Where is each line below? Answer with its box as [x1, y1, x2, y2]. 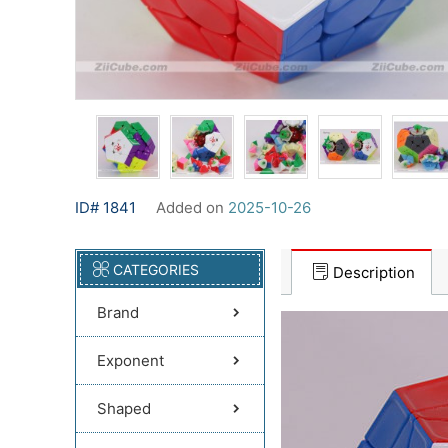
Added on [156, 198, 228, 217]
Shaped [97, 399, 151, 418]
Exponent [97, 351, 164, 370]
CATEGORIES [113, 261, 199, 278]
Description [333, 263, 415, 282]
